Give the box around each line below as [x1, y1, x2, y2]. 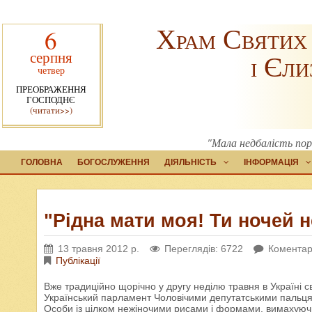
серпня [29, 47, 72, 67]
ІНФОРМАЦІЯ [244, 157, 299, 167]
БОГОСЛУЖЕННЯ [77, 157, 150, 167]
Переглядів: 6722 [164, 243, 243, 254]
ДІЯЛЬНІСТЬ [164, 157, 217, 167]
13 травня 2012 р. [58, 243, 139, 254]
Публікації [56, 255, 100, 266]
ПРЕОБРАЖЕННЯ [15, 83, 86, 95]
